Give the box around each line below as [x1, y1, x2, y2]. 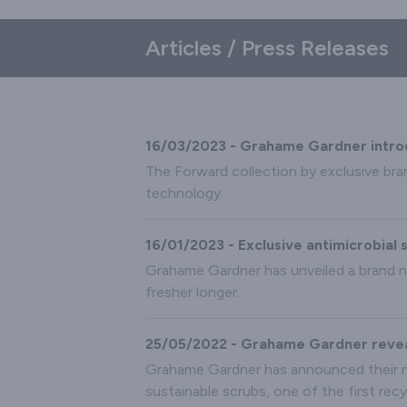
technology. [145, 184, 223, 203]
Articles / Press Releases [145, 35, 389, 62]
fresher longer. [145, 283, 240, 302]
